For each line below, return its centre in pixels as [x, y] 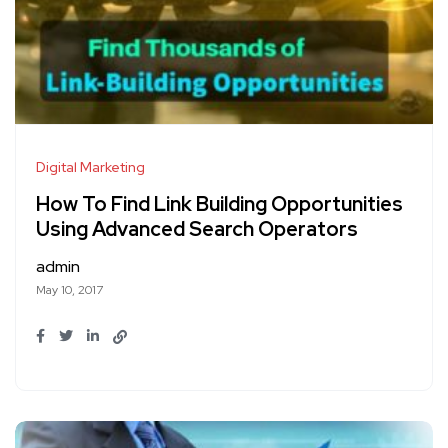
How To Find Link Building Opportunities [219, 204]
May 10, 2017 [69, 290]
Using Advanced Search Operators [197, 229]
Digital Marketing [90, 167]
